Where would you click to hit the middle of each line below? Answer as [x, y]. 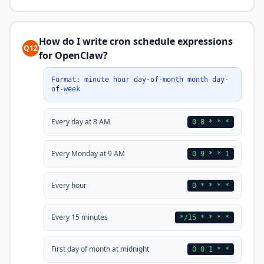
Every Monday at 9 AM [88, 154]
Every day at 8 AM [81, 122]
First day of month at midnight [100, 249]
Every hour [69, 185]
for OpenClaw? [73, 55]
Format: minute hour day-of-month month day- [140, 80]
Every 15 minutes [80, 217]
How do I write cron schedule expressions [136, 41]
